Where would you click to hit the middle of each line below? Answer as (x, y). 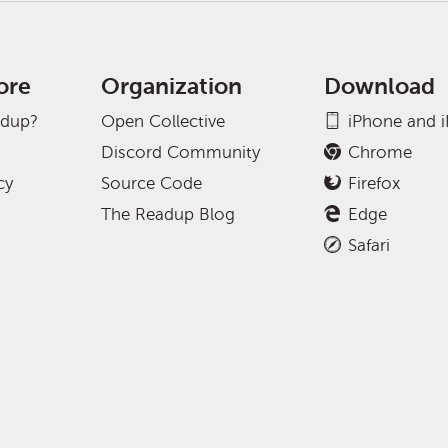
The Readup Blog (168, 214)
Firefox (373, 183)
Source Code (152, 183)
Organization (172, 86)
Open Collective (163, 121)
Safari (368, 245)
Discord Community (181, 152)
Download (379, 86)
